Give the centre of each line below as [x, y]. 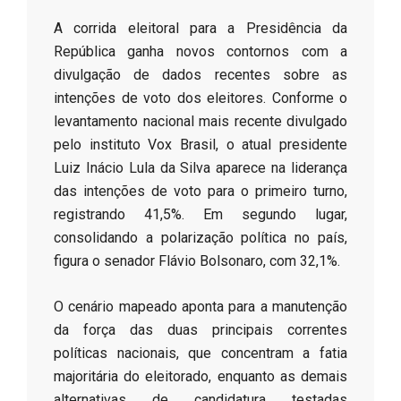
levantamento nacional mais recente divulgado [200, 122]
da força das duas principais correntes [200, 330]
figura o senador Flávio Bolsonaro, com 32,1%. [197, 261]
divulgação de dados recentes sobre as [200, 75]
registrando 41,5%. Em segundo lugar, [200, 215]
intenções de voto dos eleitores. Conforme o [200, 98]
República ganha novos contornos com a [200, 52]
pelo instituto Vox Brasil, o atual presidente [200, 145]
